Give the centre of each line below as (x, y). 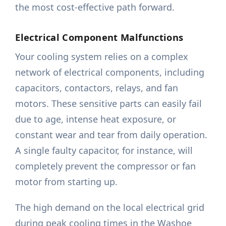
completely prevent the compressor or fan (106, 166)
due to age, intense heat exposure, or (96, 119)
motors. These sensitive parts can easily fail (109, 104)
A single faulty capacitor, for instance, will (104, 151)
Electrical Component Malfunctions (99, 37)
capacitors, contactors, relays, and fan (97, 88)
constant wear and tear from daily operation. (111, 135)
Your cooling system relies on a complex (102, 57)
